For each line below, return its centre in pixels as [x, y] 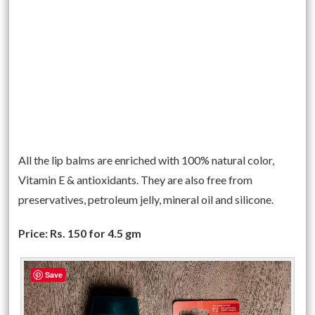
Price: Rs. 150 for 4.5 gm [80, 233]
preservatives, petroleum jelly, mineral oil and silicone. [146, 199]
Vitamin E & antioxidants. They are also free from [136, 179]
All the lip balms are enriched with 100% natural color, [147, 160]
